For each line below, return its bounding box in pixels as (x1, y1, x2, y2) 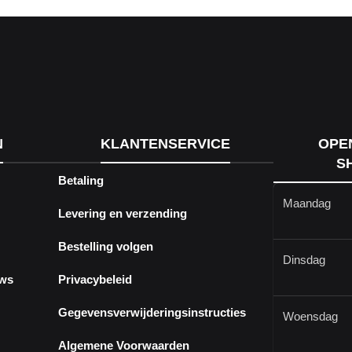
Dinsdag (282, 253, 325, 267)
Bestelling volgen (57, 239, 153, 253)
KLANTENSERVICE (101, 136, 231, 152)
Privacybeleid (57, 272, 132, 286)
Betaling (57, 173, 104, 187)
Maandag (282, 196, 331, 211)
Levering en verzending (57, 206, 187, 220)
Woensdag (282, 310, 338, 324)
